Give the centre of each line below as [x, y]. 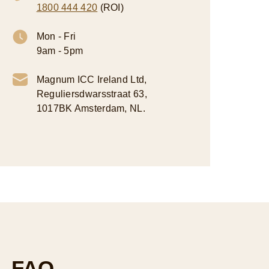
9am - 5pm [60, 51]
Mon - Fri [56, 36]
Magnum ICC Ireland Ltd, [92, 80]
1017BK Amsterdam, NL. [91, 108]
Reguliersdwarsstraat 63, [92, 94]
